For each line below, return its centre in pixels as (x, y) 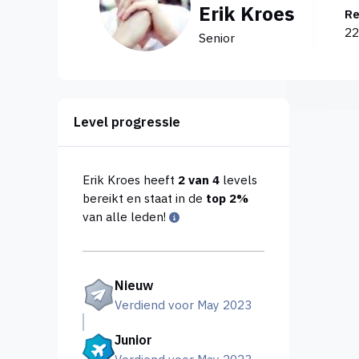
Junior (133, 340)
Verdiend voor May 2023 (183, 305)
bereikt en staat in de (144, 198)
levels (238, 180)
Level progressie (127, 122)
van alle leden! (125, 217)
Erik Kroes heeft (130, 180)
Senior (217, 37)
